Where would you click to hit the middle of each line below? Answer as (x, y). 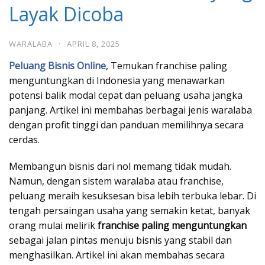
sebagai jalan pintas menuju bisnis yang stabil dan (120, 240)
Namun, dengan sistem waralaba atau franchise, (116, 181)
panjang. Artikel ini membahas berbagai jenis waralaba (130, 110)
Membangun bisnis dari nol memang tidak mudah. (120, 166)
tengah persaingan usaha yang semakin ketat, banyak (130, 210)
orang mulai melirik (53, 225)
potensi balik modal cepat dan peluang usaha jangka (126, 95)
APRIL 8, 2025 (93, 43)
